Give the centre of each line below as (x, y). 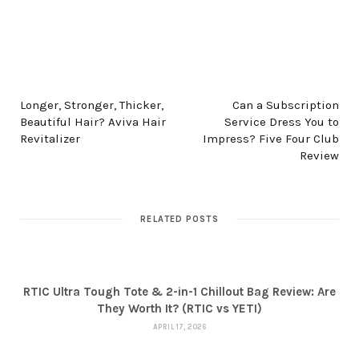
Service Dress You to (282, 121)
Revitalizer (50, 138)
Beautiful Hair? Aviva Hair (93, 121)
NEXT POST (265, 82)
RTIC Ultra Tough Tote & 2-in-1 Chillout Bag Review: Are (179, 291)
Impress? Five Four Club (271, 138)
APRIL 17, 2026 (179, 327)
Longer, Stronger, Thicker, (92, 105)
